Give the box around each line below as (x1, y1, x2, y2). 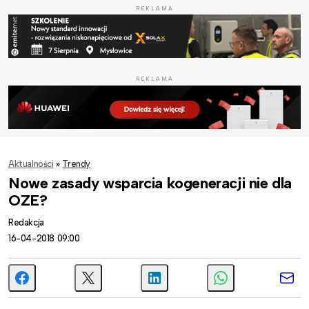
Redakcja (8, 217, 44, 228)
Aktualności (8, 158, 54, 169)
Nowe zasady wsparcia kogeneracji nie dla (8, 173, 292, 192)
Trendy (62, 158, 91, 169)
